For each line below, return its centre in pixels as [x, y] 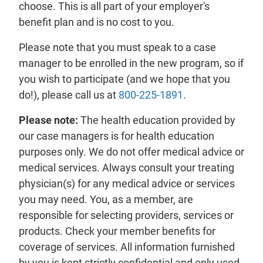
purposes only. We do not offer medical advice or [131, 152]
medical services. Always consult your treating [127, 168]
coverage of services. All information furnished [127, 247]
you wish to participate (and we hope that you [124, 79]
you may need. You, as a [76, 200]
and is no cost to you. [124, 22]
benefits [181, 231]
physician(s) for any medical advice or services [127, 184]
